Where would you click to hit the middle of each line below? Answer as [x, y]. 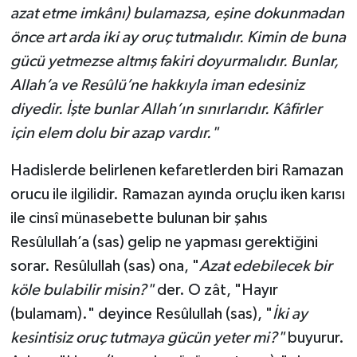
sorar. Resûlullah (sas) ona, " [104, 266]
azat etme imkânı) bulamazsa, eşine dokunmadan [177, 13]
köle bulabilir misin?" [82, 290]
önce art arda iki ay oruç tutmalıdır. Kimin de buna [178, 37]
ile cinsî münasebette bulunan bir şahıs [139, 218]
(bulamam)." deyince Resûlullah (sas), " [141, 314]
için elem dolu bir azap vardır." [114, 133]
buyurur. [314, 337]
